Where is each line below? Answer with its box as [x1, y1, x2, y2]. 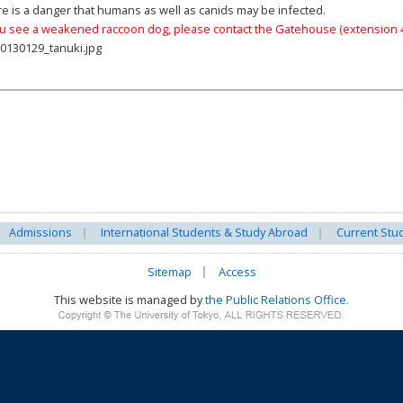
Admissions [9, 224, 72, 240]
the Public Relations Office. [205, 291, 349, 308]
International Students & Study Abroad [101, 224, 308, 240]
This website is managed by [54, 291, 205, 308]
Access [218, 264, 256, 280]
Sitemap [147, 264, 192, 280]
